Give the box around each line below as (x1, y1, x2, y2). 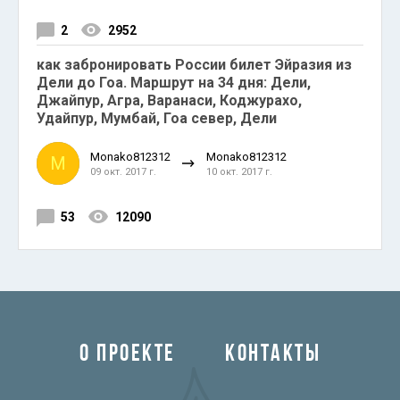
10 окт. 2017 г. (206, 165, 272, 178)
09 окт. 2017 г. (90, 165, 156, 178)
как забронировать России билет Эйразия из (37, 56, 352, 73)
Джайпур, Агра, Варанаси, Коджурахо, (37, 92, 302, 109)
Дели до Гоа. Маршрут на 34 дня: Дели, (37, 74, 311, 91)
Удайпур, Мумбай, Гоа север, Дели (37, 110, 277, 127)
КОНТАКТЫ (225, 343, 321, 367)
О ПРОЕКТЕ (79, 343, 176, 367)
